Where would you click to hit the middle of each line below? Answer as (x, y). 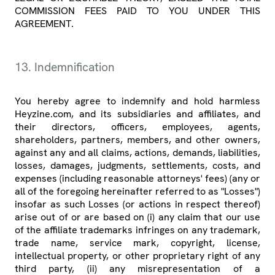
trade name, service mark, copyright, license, (137, 243)
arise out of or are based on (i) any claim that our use (137, 217)
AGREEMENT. (44, 24)
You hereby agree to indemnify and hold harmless (137, 101)
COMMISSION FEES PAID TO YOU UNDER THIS (137, 11)
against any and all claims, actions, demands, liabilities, (137, 153)
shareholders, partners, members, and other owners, (137, 140)
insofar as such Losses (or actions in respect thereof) (137, 204)
